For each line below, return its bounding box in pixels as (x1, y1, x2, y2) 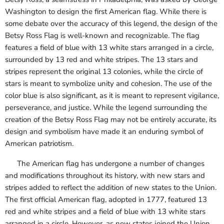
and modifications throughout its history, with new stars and (5, 170, 205, 181)
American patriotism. (5, 138, 73, 149)
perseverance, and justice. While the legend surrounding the (5, 102, 207, 113)
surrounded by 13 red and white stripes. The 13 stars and (5, 54, 198, 65)
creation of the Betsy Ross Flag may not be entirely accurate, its (5, 114, 216, 125)
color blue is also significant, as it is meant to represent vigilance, (5, 90, 219, 101)
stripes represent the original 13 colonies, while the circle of (5, 66, 203, 77)
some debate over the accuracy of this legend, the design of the (5, 18, 217, 29)
